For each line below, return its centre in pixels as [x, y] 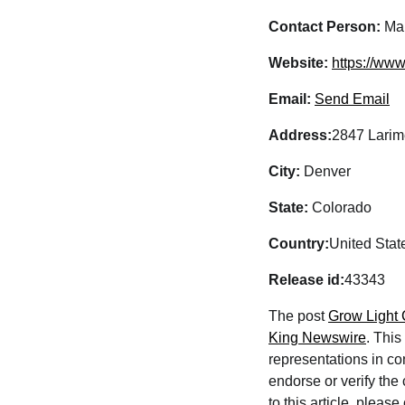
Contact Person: [325, 27]
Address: [300, 136]
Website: [298, 63]
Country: [299, 244]
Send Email [352, 99]
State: [288, 208]
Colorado [340, 208]
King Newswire [317, 338]
